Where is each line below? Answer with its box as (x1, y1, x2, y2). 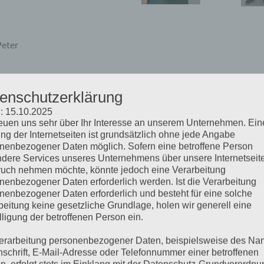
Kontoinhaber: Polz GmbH (141, 147, 249, 159)
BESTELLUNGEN (141, 103, 230, 118)
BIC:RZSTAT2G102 (141, 176, 219, 188)
